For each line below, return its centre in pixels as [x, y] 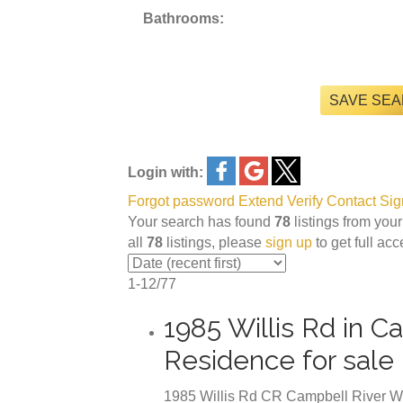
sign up [289, 242]
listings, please [214, 242]
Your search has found [201, 221]
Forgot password [181, 201]
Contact [351, 201]
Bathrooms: [184, 18]
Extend [261, 201]
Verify [305, 201]
